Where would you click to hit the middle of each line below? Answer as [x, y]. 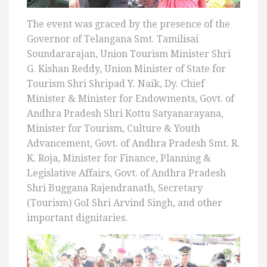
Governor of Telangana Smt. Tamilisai [113, 39]
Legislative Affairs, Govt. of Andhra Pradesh [126, 173]
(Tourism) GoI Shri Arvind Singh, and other [125, 203]
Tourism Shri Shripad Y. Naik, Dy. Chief [116, 84]
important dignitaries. [77, 218]
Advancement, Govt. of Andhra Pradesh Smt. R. [133, 144]
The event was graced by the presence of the [128, 24]
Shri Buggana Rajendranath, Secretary [115, 188]
